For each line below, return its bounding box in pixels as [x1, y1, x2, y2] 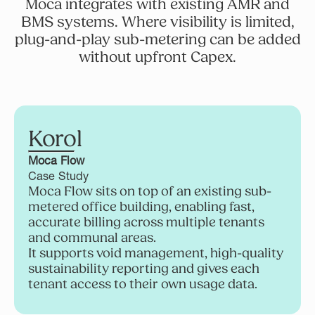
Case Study [28, 168, 89, 183]
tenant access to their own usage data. [28, 276, 257, 292]
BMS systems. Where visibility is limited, [20, 13, 295, 31]
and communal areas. [28, 229, 156, 245]
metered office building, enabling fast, [28, 198, 255, 214]
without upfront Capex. [79, 48, 236, 66]
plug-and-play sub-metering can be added [14, 30, 301, 49]
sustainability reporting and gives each [28, 260, 259, 276]
